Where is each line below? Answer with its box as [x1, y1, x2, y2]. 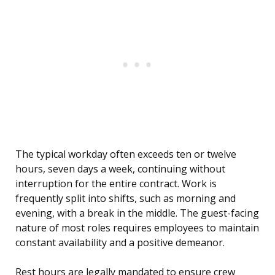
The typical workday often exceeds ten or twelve [15, 147, 236, 161]
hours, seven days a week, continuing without [15, 162, 225, 176]
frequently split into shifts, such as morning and [15, 192, 236, 206]
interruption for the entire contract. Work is [15, 177, 217, 191]
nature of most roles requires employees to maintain [15, 221, 259, 235]
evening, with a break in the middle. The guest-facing [15, 206, 259, 220]
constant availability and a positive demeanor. [15, 236, 225, 250]
